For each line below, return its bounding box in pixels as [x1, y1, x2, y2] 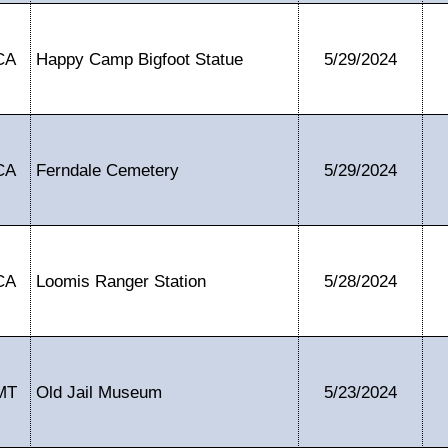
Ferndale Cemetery [36, 161, 179, 179]
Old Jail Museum [36, 383, 162, 401]
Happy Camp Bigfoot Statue [36, 50, 243, 68]
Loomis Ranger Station [36, 272, 206, 290]
